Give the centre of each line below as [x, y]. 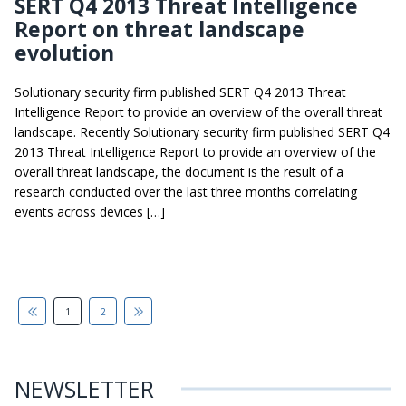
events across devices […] [90, 212]
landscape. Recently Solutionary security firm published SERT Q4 [202, 132]
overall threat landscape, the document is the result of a [179, 172]
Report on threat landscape [159, 29]
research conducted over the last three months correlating [186, 192]
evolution [64, 53]
